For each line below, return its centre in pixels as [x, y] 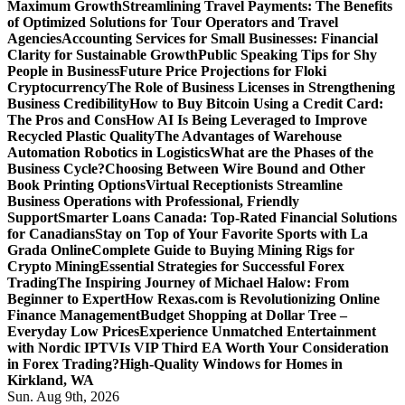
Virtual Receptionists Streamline [244, 185]
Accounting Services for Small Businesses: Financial [220, 38]
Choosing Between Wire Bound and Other [235, 169]
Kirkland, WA [51, 380]
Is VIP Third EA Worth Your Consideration [254, 348]
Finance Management [74, 315]
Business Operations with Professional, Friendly [153, 201]
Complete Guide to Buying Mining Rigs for [223, 250]
